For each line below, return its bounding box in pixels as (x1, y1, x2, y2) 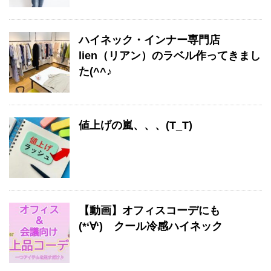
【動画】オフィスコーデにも (79, 204, 231, 217)
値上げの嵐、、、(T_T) (79, 119, 192, 131)
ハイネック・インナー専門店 (79, 34, 220, 46)
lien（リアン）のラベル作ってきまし (79, 50, 261, 62)
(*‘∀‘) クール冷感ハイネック (79, 220, 223, 232)
